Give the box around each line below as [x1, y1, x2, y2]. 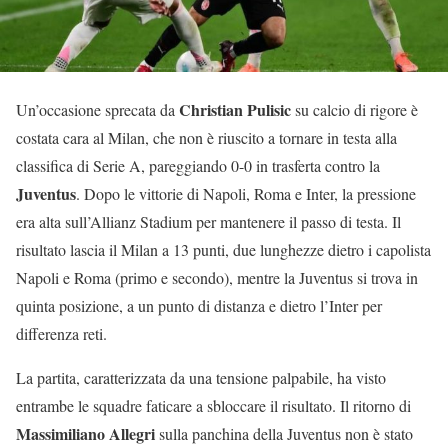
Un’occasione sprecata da [16, 98, 179, 120]
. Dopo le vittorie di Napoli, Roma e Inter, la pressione [76, 182, 416, 204]
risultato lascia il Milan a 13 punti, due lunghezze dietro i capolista [16, 238, 431, 260]
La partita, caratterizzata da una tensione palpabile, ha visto [16, 366, 386, 388]
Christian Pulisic [179, 97, 291, 121]
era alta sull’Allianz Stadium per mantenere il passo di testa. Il [16, 210, 401, 232]
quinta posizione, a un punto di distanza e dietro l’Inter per [16, 294, 382, 316]
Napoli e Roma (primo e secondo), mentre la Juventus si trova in [16, 266, 418, 288]
